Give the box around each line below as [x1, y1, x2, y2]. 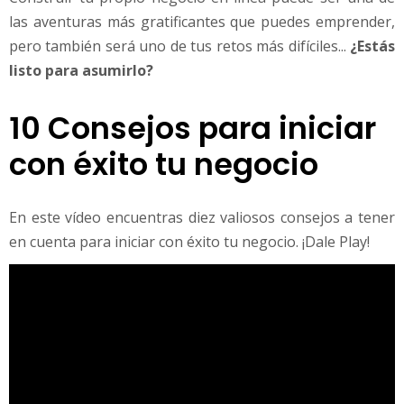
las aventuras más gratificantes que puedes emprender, [9, 11, 395, 32]
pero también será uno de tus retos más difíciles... [9, 35, 350, 56]
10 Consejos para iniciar [9, 107, 376, 151]
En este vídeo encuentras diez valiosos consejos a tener [9, 207, 395, 227]
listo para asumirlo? [9, 60, 153, 80]
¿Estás [350, 35, 395, 56]
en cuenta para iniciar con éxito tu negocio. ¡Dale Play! [9, 231, 370, 252]
